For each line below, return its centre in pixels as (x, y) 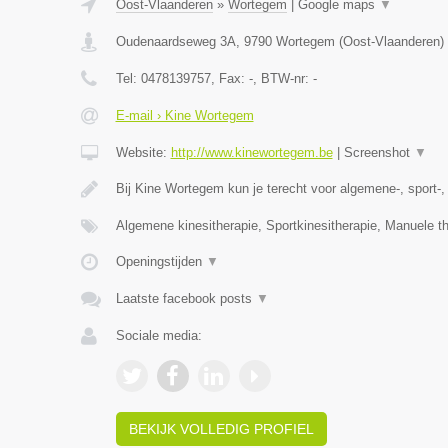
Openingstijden (160, 261)
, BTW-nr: (282, 78)
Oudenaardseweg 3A (175, 41)
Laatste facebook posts (185, 298)
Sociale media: (158, 335)
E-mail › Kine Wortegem (184, 115)
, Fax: (229, 78)
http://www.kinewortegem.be (251, 152)
